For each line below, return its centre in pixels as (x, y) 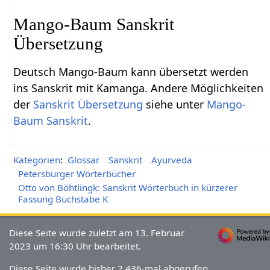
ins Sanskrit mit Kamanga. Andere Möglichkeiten (139, 88)
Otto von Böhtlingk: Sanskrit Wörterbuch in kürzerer (127, 187)
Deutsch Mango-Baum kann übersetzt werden (131, 71)
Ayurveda (172, 159)
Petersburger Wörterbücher (77, 173)
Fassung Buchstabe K (63, 199)
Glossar (83, 159)
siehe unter (175, 104)
